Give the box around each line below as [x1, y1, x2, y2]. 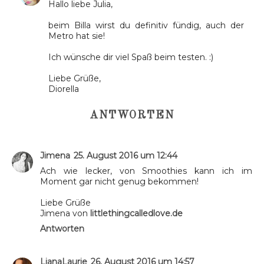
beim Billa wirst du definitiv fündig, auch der [48, 19, 244, 31]
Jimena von [40, 207, 90, 219]
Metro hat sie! [48, 30, 105, 41]
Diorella [48, 83, 79, 94]
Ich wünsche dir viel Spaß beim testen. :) [48, 51, 213, 62]
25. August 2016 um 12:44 [74, 150, 177, 161]
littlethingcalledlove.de [90, 207, 183, 219]
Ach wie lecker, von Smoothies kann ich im [40, 165, 252, 176]
